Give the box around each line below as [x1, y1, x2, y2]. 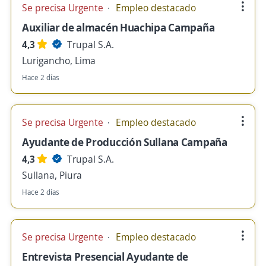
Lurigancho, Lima [22, 54, 96, 67]
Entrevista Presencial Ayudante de [22, 249, 189, 264]
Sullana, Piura [22, 169, 82, 182]
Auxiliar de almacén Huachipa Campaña [22, 20, 215, 34]
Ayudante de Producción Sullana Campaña [22, 135, 227, 149]
